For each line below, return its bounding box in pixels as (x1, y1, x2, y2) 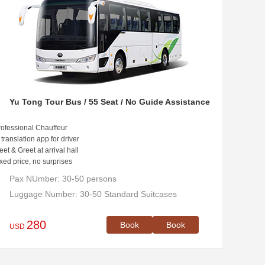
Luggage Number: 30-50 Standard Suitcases (9, 189, 177, 199)
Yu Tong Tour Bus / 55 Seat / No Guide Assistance (9, 97, 210, 106)
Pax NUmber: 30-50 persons (9, 174, 117, 183)
